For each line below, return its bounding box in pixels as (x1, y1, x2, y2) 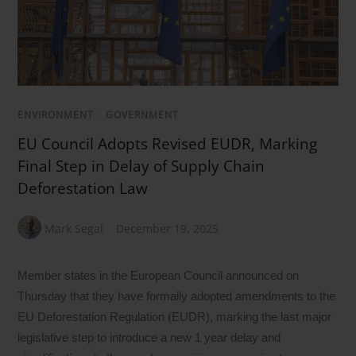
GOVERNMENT (106, 107, 180, 122)
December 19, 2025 (116, 220, 219, 236)
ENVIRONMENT (17, 107, 95, 122)
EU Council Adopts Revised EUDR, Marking (17, 133, 318, 154)
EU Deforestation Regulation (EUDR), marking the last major (17, 309, 332, 323)
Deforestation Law (17, 177, 149, 199)
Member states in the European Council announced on (17, 268, 300, 282)
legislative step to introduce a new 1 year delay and (17, 330, 281, 344)
